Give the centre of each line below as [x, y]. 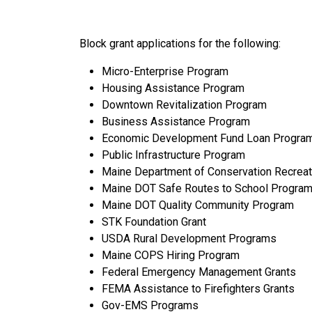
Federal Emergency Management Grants [199, 272]
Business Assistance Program [176, 122]
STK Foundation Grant [154, 222]
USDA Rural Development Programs [189, 239]
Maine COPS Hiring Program [171, 256]
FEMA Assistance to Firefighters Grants [198, 289]
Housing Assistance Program [173, 88]
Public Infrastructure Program [173, 155]
